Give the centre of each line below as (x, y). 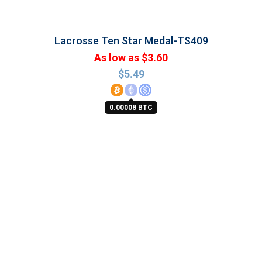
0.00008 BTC (131, 108)
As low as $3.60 (131, 58)
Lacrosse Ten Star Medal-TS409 (131, 41)
